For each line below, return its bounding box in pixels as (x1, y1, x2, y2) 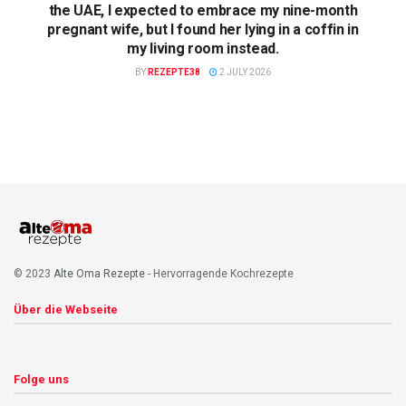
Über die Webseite (14, 302, 118, 316)
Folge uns (14, 372, 69, 386)
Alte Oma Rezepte (53, 266, 145, 280)
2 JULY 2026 (217, 66, 271, 77)
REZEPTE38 (148, 66, 200, 77)
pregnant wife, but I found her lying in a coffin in (47, 20, 359, 38)
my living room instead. (127, 39, 279, 57)
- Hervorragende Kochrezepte (145, 266, 294, 280)
